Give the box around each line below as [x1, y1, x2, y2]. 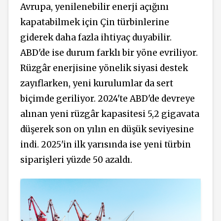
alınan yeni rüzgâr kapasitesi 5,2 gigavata [20, 109, 199, 120]
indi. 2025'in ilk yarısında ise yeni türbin [20, 139, 191, 150]
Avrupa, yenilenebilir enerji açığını [20, 1, 169, 13]
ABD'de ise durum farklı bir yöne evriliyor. [20, 47, 198, 59]
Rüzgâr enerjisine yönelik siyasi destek [20, 63, 188, 74]
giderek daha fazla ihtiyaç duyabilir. [20, 32, 172, 43]
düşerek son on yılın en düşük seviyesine [20, 124, 194, 135]
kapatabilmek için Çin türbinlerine [20, 17, 169, 28]
